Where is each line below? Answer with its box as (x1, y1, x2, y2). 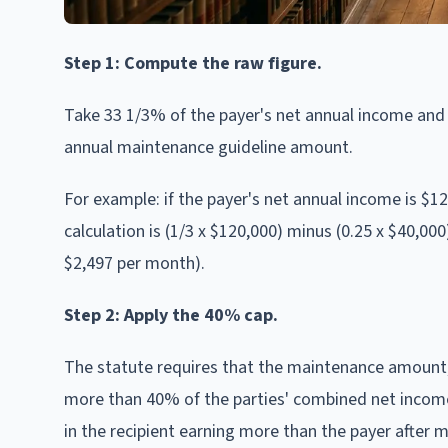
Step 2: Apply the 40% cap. (64, 302, 278, 328)
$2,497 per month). (64, 250, 205, 276)
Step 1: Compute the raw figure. (64, 50, 322, 76)
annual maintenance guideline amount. (64, 134, 353, 160)
